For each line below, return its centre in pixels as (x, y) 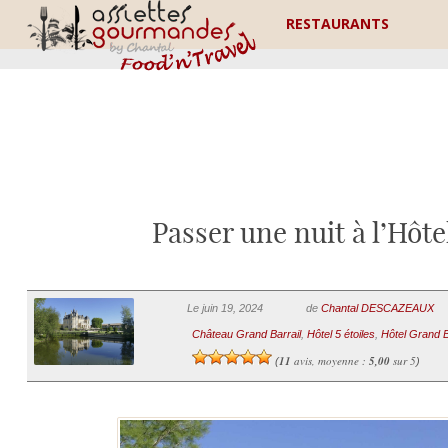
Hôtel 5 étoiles (340, 334)
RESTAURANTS (338, 23)
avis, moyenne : (329, 360)
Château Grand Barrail (246, 334)
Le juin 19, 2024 (224, 308)
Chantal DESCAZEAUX (377, 308)
